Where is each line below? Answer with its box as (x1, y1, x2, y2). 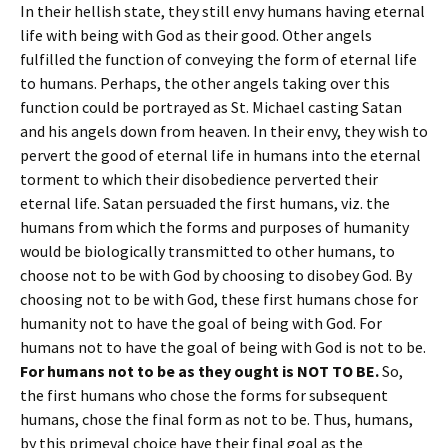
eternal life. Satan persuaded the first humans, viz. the (20, 193, 390, 213)
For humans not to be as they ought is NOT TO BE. (20, 361, 379, 381)
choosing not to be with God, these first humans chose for (20, 289, 418, 309)
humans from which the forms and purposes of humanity (20, 217, 409, 237)
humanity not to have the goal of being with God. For (20, 313, 382, 333)
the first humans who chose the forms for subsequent (20, 385, 388, 405)
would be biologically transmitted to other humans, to (20, 241, 395, 261)
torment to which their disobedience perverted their (20, 169, 378, 189)
